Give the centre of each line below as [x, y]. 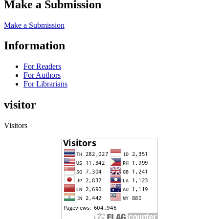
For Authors [42, 75]
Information [34, 46]
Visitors [16, 126]
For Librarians [45, 84]
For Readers [42, 66]
